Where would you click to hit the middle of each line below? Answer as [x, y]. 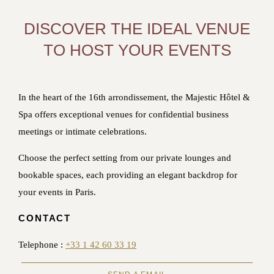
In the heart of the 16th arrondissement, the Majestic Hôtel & [134, 97]
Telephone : [42, 245]
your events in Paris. [57, 192]
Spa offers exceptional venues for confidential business [124, 114]
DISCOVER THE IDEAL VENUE [137, 29]
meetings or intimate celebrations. [83, 131]
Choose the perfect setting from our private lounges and [125, 158]
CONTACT [46, 218]
